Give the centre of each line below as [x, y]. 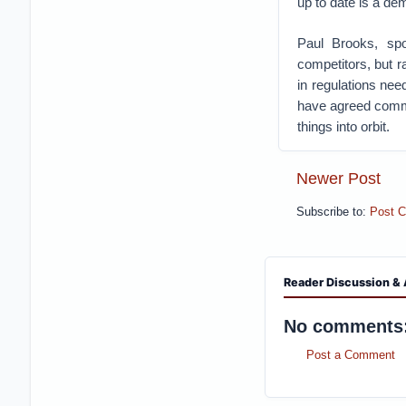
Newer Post [338, 178]
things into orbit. [343, 126]
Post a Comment [350, 355]
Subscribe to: [333, 213]
